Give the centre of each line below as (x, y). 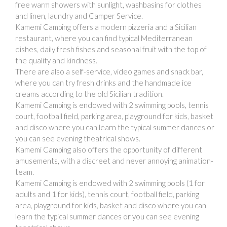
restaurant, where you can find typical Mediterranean (104, 38)
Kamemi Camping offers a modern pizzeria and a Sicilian (106, 27)
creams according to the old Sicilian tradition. (89, 93)
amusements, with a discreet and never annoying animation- (114, 160)
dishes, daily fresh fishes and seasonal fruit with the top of (111, 49)
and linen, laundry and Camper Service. (79, 15)
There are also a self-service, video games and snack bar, (109, 71)
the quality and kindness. (56, 60)
